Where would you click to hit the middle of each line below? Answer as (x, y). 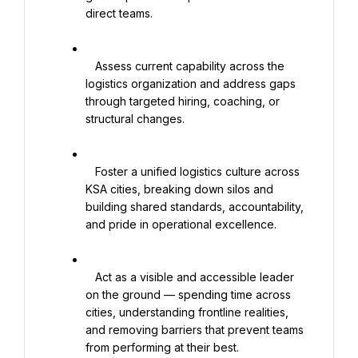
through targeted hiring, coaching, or (183, 101)
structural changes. (135, 119)
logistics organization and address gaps (191, 84)
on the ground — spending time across (188, 294)
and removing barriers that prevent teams (195, 330)
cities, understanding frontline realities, (187, 312)
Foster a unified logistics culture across (90, 171)
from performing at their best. (162, 347)
